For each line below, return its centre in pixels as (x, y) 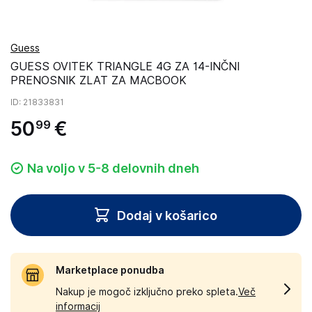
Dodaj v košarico (167, 215)
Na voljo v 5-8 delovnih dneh (113, 168)
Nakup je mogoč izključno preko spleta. (147, 292)
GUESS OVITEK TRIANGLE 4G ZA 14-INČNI (125, 67)
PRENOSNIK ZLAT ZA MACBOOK (99, 80)
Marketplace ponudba (110, 270)
